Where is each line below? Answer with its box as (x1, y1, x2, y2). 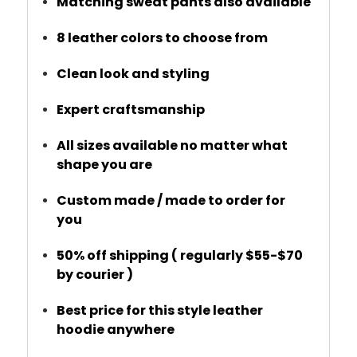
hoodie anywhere (57, 320, 175, 339)
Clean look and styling (57, 64, 210, 83)
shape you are (57, 155, 153, 174)
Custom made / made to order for (57, 190, 286, 210)
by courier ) (57, 265, 134, 284)
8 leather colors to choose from (57, 28, 269, 47)
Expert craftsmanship (57, 100, 206, 119)
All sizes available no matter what (57, 135, 288, 155)
